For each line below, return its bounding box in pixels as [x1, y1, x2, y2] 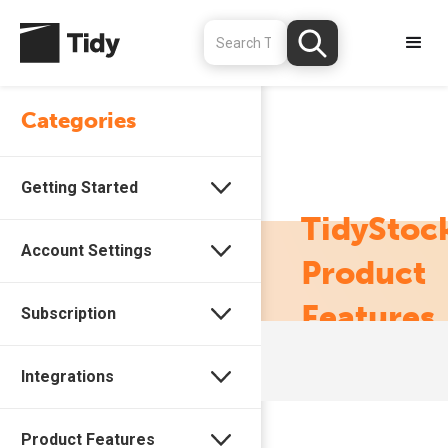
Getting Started [21, 178, 138, 197]
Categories [21, 107, 136, 134]
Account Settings [21, 241, 152, 260]
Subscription [21, 304, 116, 323]
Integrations [21, 367, 114, 386]
